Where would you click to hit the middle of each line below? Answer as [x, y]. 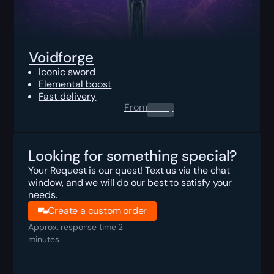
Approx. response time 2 [76, 227]
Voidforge [61, 57]
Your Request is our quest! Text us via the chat [129, 170]
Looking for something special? [133, 155]
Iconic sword [67, 72]
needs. [43, 194]
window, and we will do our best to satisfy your [130, 182]
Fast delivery [68, 96]
